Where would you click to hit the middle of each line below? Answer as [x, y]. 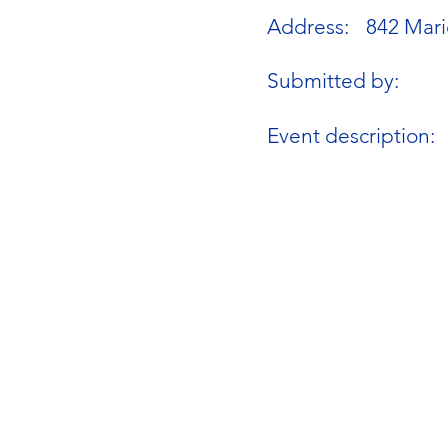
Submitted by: [333, 81]
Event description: [351, 135]
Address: [308, 26]
